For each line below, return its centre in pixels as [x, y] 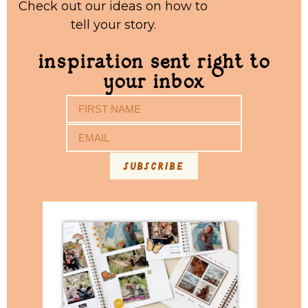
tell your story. [113, 25]
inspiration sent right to [154, 64]
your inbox [154, 84]
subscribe [154, 166]
